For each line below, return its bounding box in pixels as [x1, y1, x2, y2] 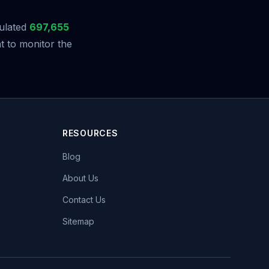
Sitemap [62, 216, 94, 226]
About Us [62, 173, 98, 183]
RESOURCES [62, 128, 118, 138]
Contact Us [62, 195, 106, 205]
